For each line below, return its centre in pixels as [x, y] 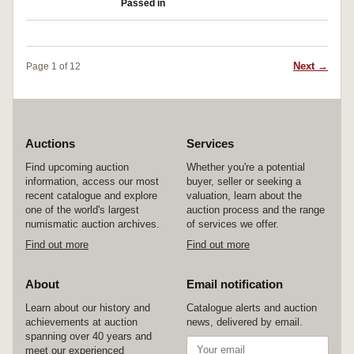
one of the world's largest [82, 210]
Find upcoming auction [77, 167]
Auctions [50, 143]
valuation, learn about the [244, 196]
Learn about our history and [88, 308]
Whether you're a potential [246, 167]
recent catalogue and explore [91, 196]
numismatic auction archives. [92, 224]
